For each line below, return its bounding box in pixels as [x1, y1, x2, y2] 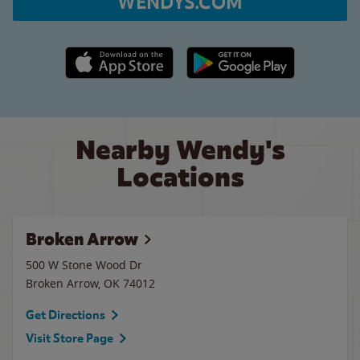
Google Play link [186, 47, 270, 63]
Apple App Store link [64, 47, 174, 63]
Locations [116, 160, 244, 194]
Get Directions [26, 308, 105, 322]
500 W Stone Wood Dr [26, 257, 142, 272]
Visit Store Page [26, 331, 113, 346]
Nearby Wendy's [75, 133, 285, 167]
